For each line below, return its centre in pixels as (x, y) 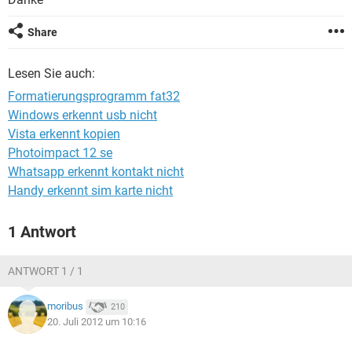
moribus (65, 306)
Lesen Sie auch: (51, 73)
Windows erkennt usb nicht (82, 115)
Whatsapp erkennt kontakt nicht (96, 172)
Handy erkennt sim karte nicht (90, 191)
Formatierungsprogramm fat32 (94, 96)
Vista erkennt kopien (64, 134)
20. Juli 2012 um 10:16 (97, 322)
